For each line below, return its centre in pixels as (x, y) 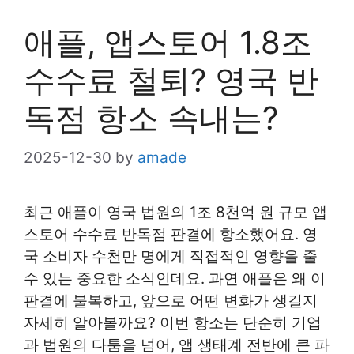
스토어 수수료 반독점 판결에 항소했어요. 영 (171, 235)
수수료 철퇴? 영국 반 (171, 80)
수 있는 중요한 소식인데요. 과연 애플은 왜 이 (175, 279)
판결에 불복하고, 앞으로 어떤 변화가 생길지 (171, 301)
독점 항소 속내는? (151, 118)
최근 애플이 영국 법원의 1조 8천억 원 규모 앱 (175, 213)
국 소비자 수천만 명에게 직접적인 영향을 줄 (171, 257)
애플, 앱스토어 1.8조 (168, 42)
